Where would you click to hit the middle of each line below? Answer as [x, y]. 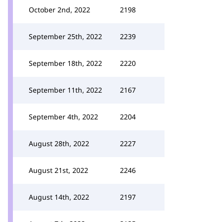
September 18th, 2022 [65, 63]
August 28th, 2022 [59, 143]
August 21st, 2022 [58, 170]
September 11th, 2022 [65, 90]
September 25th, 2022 [65, 36]
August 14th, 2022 [59, 197]
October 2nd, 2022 [59, 10]
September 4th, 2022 [63, 117]
